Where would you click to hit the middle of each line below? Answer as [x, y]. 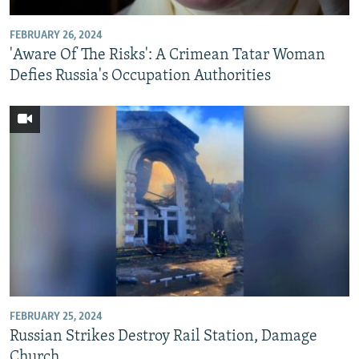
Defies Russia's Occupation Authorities [140, 76]
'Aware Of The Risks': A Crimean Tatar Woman [167, 55]
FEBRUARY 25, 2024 [56, 317]
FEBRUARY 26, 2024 [56, 35]
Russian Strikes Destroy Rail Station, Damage [163, 337]
